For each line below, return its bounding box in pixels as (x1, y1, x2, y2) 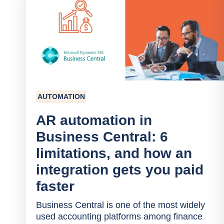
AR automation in (36, 112, 152, 128)
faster (36, 178, 74, 194)
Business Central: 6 (36, 129, 168, 144)
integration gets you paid (36, 162, 203, 177)
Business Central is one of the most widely (36, 200, 205, 210)
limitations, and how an (36, 145, 192, 161)
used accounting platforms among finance (36, 211, 202, 221)
